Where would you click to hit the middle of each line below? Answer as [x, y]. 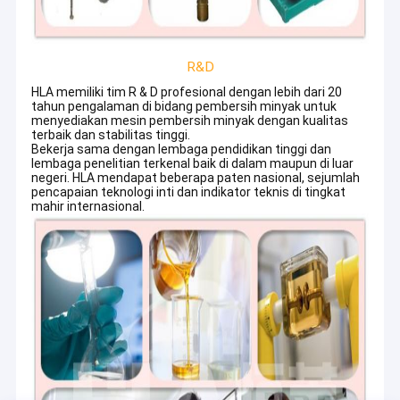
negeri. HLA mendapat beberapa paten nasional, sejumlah [196, 178]
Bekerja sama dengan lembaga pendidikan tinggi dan [182, 150]
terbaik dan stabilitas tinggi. [111, 135]
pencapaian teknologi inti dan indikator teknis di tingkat [189, 192]
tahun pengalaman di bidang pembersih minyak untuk [184, 107]
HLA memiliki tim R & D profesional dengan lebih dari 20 [187, 92]
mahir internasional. [88, 207]
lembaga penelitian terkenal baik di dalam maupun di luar [193, 164]
